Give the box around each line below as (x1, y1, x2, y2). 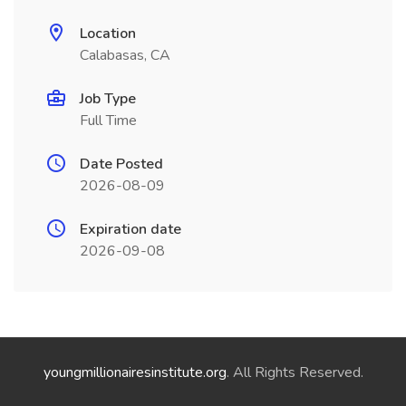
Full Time (80, 111, 137, 130)
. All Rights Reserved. (226, 362, 363, 382)
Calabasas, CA (80, 45, 170, 65)
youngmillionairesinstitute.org (43, 362, 227, 382)
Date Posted (80, 154, 163, 174)
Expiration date (80, 219, 181, 239)
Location (80, 24, 136, 43)
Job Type (80, 89, 136, 109)
